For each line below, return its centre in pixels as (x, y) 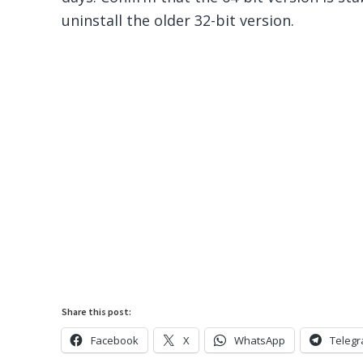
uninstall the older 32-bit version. (177, 20)
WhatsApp (259, 340)
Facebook (114, 340)
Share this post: (96, 311)
